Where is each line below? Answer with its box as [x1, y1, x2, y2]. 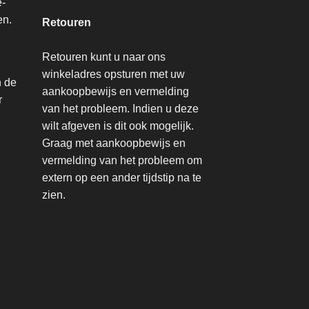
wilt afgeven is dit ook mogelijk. [42, 119, 194, 132]
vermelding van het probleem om [42, 154, 202, 166]
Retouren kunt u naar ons [42, 50, 166, 63]
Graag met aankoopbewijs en [42, 137, 186, 149]
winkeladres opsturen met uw [42, 68, 185, 80]
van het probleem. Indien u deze [42, 102, 199, 114]
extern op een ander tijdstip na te [42, 171, 201, 183]
